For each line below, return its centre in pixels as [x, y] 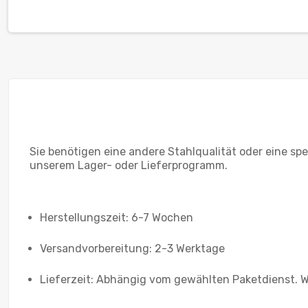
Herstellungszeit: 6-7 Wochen [117, 217]
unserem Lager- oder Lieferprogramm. [129, 165]
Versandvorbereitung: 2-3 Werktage [132, 248]
